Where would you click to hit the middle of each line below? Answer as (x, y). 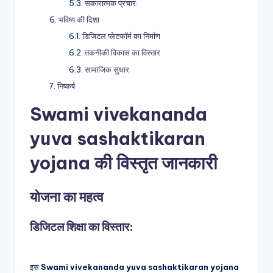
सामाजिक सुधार (107, 69)
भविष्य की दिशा (79, 20)
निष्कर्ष (66, 86)
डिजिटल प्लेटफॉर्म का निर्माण (121, 36)
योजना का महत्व (67, 197)
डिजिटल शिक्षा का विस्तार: (82, 226)
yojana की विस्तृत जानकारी (124, 163)
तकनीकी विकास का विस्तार (122, 53)
